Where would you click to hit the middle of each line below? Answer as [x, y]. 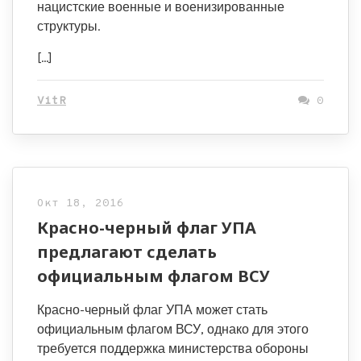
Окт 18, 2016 [81, 203]
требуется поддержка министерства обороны [173, 349]
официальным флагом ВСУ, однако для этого [173, 329]
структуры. [68, 26]
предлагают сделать [127, 252]
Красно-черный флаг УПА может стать [152, 310]
